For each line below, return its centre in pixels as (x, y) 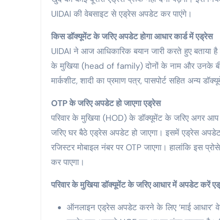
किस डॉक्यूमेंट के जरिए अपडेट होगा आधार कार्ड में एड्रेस (132, 37)
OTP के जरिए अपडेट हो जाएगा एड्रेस (106, 103)
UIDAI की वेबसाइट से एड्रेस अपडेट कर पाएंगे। (122, 14)
